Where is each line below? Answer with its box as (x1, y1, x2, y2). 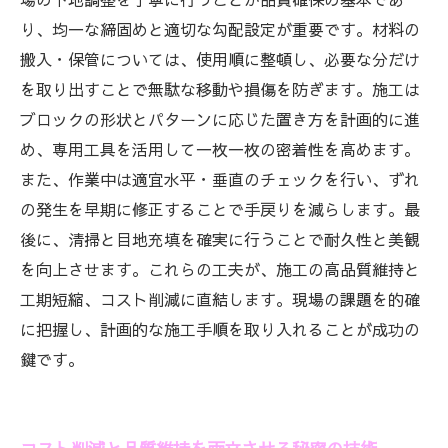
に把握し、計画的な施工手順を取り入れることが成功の (20, 318, 420, 340)
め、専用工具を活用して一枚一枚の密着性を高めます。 (20, 138, 420, 160)
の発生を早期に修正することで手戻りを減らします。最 (20, 198, 420, 220)
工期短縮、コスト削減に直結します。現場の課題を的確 (20, 288, 420, 310)
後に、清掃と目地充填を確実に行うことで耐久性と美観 (20, 228, 420, 250)
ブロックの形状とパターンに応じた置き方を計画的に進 (20, 108, 420, 130)
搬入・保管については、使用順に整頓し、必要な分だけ (20, 48, 420, 70)
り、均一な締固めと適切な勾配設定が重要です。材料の (20, 18, 420, 40)
